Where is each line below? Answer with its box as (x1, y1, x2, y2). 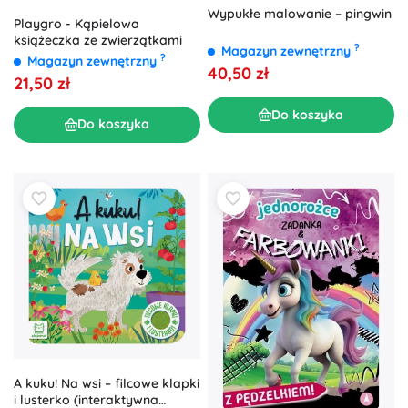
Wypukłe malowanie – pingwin (208, 5, 392, 22)
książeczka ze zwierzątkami (14, 31, 182, 48)
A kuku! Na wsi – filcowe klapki (14, 375, 199, 393)
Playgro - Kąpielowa (14, 15, 139, 32)
